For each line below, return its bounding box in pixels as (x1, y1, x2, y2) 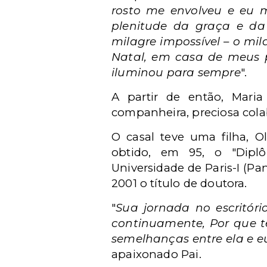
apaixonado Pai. (111, 247, 201, 262)
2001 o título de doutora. (111, 176, 247, 191)
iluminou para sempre (111, 66, 241, 80)
